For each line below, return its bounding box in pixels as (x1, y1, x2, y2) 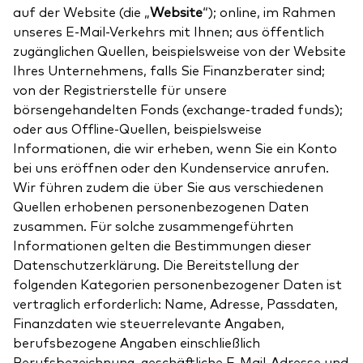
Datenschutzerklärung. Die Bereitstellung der (13, 254, 299, 273)
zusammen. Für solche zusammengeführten (13, 216, 293, 234)
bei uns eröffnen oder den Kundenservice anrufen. (13, 157, 329, 176)
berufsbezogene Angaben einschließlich (13, 332, 260, 351)
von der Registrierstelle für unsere (13, 79, 227, 98)
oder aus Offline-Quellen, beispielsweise (13, 118, 262, 137)
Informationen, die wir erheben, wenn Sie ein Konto (13, 138, 337, 156)
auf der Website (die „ (13, 2, 150, 20)
